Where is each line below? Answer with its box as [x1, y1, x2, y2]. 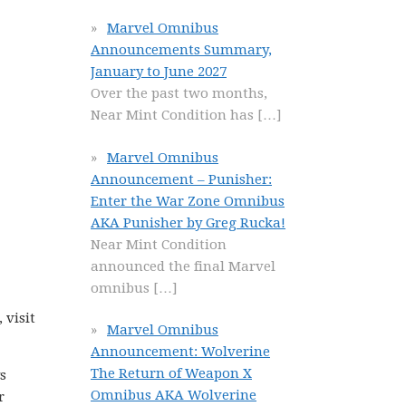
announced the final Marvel [91, 257, 275, 275]
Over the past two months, [91, 85, 267, 101]
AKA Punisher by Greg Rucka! [91, 214, 285, 231]
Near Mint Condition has [91, 107, 257, 123]
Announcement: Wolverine [91, 343, 270, 360]
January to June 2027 [91, 63, 227, 80]
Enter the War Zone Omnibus [91, 192, 285, 209]
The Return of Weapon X [91, 365, 252, 382]
